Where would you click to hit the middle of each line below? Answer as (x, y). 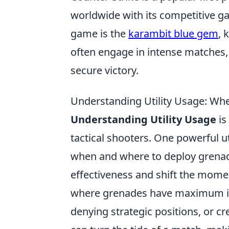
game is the (99, 33)
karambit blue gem (173, 33)
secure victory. (105, 70)
